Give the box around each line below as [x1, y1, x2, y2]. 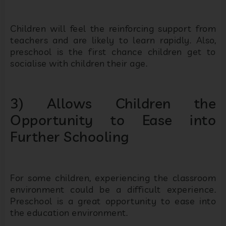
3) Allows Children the [10, 94, 216, 112]
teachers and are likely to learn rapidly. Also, [10, 34, 216, 46]
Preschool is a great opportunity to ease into [10, 195, 216, 207]
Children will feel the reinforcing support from [10, 22, 216, 34]
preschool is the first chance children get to [10, 45, 216, 58]
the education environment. [10, 206, 128, 218]
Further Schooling [10, 128, 130, 146]
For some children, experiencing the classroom [10, 172, 216, 184]
